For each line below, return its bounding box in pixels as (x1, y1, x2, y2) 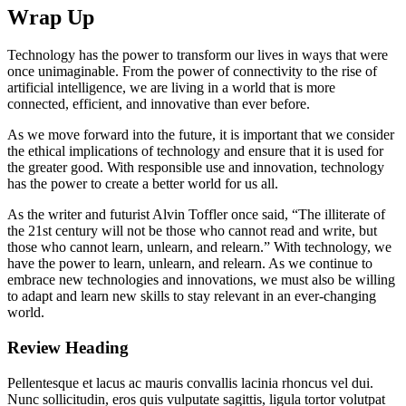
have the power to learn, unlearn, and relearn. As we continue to (7, 256, 372, 272)
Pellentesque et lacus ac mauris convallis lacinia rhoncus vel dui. (7, 374, 373, 391)
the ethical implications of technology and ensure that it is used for (7, 143, 383, 159)
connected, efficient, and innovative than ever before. (7, 96, 310, 112)
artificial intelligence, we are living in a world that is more (7, 80, 335, 96)
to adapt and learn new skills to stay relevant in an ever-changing (7, 288, 376, 304)
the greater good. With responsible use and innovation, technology (7, 159, 384, 176)
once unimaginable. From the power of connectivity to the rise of (7, 63, 377, 80)
